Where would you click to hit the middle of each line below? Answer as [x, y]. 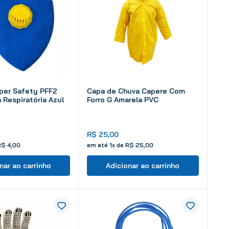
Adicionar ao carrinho [143, 166]
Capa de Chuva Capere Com [136, 91]
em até [98, 145]
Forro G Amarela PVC [123, 100]
